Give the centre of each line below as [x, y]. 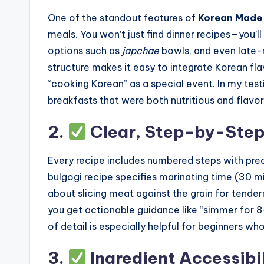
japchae [141, 50]
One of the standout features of [123, 17]
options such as [85, 50]
